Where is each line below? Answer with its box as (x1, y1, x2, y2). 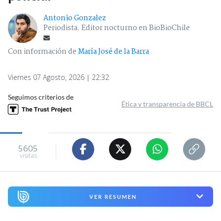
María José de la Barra (78, 45, 149, 58)
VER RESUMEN (89, 193, 137, 200)
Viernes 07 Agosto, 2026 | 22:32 (8, 72, 109, 82)
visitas (19, 151, 37, 160)
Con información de (8, 45, 76, 58)
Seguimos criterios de (8, 92, 74, 101)
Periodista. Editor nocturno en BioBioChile (43, 22, 190, 34)
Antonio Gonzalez (43, 12, 106, 24)
